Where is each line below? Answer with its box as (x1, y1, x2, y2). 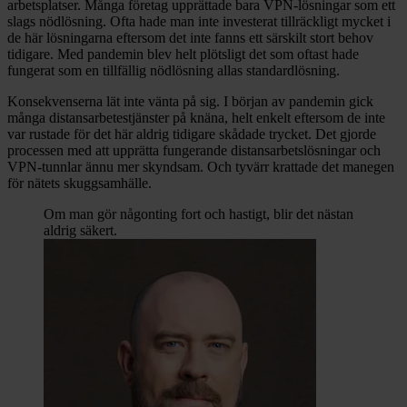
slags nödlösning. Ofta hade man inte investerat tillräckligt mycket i (7, 13, 391, 29)
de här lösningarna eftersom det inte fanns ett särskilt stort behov (7, 29, 373, 45)
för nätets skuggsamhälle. (7, 174, 152, 191)
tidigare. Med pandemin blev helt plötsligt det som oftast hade (7, 45, 359, 62)
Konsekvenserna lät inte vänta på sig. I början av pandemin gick (7, 93, 373, 109)
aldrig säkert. (44, 222, 117, 238)
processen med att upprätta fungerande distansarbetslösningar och (7, 142, 381, 158)
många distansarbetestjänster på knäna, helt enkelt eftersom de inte (7, 109, 385, 125)
